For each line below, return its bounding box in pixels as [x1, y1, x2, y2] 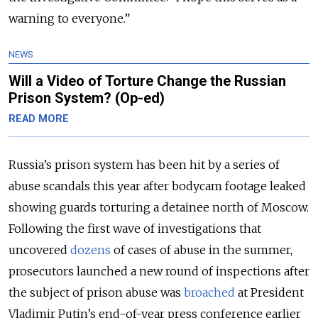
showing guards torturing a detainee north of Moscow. [9, 200, 309, 215]
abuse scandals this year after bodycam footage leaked [9, 179, 306, 194]
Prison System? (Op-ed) [9, 89, 165, 107]
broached [184, 285, 235, 300]
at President [235, 285, 304, 300]
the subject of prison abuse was [9, 285, 184, 300]
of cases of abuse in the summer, [111, 243, 292, 258]
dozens [70, 243, 111, 258]
